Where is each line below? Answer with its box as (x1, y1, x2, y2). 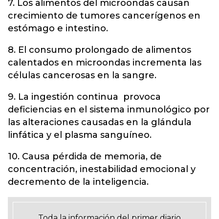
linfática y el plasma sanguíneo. (8, 130, 152, 140)
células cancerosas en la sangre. (8, 70, 156, 81)
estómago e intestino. (8, 23, 110, 34)
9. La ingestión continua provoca (8, 91, 161, 102)
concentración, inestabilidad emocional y (8, 164, 196, 175)
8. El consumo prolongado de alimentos (8, 44, 191, 55)
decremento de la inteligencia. (8, 176, 149, 187)
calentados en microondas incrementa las (8, 57, 201, 68)
